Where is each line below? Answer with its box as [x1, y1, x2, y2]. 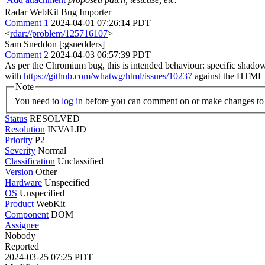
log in [62, 95, 83, 106]
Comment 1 [5, 18, 49, 28]
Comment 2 [5, 50, 49, 60]
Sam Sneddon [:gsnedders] [5, 39, 105, 49]
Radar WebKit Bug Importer [5, 7, 111, 17]
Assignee [5, 219, 39, 230]
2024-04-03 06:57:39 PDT [51, 50, 151, 60]
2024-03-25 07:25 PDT [5, 251, 93, 262]
